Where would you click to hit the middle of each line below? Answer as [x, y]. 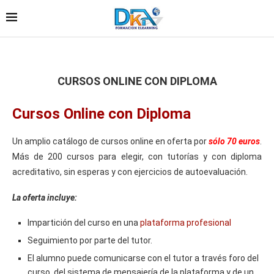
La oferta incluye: [45, 197]
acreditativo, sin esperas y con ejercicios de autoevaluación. [130, 172]
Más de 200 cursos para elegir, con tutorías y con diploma [137, 156]
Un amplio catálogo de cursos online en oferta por [110, 141]
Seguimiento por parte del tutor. [90, 240]
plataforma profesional [186, 222]
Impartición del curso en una [84, 222]
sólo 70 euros [234, 141]
